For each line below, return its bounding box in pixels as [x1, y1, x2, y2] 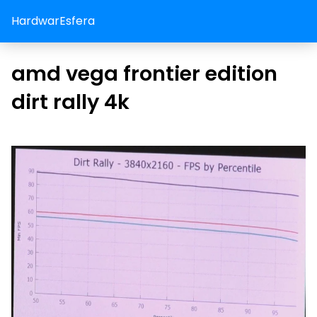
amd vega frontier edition [11, 59, 277, 88]
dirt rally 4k [11, 88, 129, 116]
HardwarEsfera [11, 13, 95, 29]
